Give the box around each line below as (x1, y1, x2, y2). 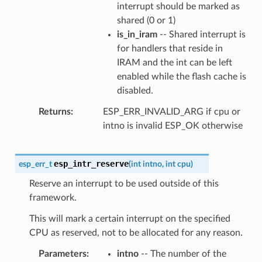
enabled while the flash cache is (116, 71, 246, 81)
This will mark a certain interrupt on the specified (29, 213, 230, 223)
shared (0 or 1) (116, 15, 175, 25)
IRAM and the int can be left (116, 57, 232, 67)
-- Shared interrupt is (157, 29, 246, 39)
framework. (29, 192, 77, 202)
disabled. (116, 85, 153, 95)
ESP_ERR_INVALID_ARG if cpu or (102, 106, 240, 116)
